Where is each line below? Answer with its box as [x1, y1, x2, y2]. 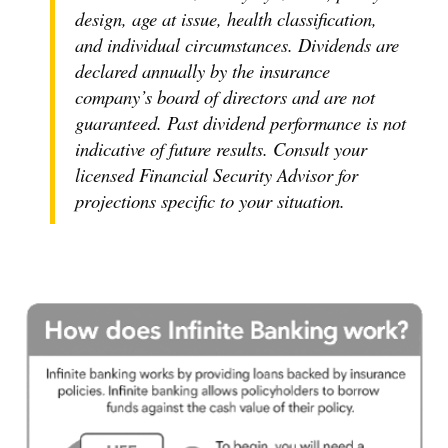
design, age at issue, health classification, [75, 6, 377, 32]
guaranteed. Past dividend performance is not [75, 110, 406, 136]
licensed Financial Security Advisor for [75, 162, 358, 188]
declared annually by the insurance [75, 58, 330, 84]
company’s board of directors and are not [75, 84, 375, 110]
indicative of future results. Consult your [75, 136, 367, 162]
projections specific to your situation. [75, 188, 345, 214]
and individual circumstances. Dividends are [75, 32, 399, 58]
